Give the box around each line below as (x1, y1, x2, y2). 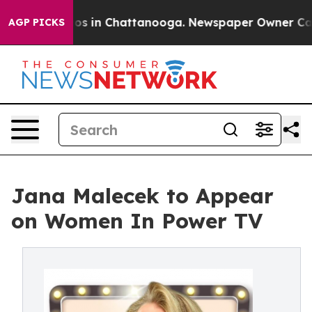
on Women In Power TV (11, 208, 263, 234)
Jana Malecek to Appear (11, 182, 274, 209)
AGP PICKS (8, 16, 65, 29)
